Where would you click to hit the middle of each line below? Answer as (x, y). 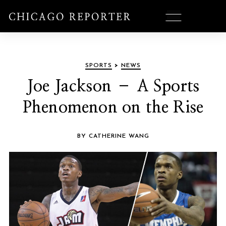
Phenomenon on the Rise (113, 107)
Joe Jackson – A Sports (113, 86)
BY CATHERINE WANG (113, 136)
